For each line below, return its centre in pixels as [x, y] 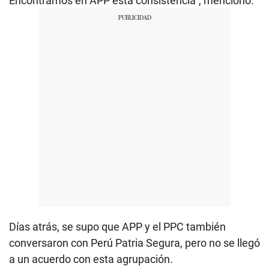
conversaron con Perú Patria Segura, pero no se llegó [134, 243]
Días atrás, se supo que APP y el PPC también [117, 227]
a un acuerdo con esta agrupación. [91, 259]
